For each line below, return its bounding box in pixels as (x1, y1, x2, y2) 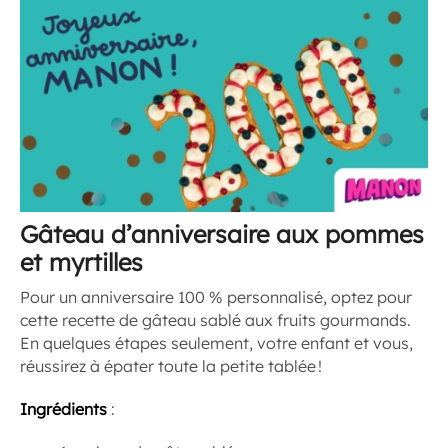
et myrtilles (20, 247, 143, 278)
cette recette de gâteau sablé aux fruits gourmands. (20, 310, 411, 331)
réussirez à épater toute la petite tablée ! (20, 356, 322, 377)
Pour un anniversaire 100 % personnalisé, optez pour (20, 287, 412, 308)
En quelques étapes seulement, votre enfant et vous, (20, 333, 413, 354)
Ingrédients (20, 399, 107, 420)
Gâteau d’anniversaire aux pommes (20, 219, 424, 250)
